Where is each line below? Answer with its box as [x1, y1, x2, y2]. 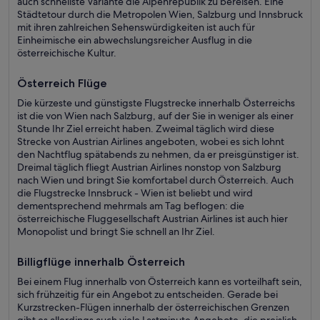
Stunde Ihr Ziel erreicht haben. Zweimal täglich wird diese [17, 122, 274, 135]
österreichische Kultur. [17, 46, 116, 59]
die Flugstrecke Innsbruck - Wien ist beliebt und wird [17, 186, 253, 199]
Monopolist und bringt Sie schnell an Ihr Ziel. [17, 225, 215, 238]
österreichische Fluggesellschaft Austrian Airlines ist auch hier [17, 212, 288, 225]
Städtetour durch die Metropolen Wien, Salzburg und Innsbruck [17, 8, 303, 21]
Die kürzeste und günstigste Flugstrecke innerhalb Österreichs [17, 96, 295, 109]
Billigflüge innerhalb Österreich [17, 255, 185, 269]
